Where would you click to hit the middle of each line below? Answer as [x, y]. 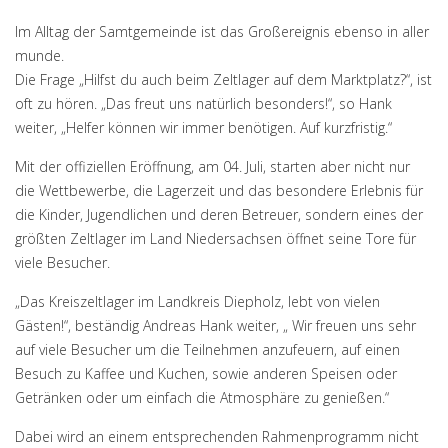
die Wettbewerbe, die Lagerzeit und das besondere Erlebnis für [219, 190]
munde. [39, 55]
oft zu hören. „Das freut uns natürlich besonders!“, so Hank [203, 103]
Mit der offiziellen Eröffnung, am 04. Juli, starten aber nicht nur [212, 166]
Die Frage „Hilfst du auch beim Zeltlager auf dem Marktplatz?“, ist [223, 79]
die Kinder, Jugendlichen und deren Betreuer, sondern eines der [219, 214]
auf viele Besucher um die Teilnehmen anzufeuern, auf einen [207, 349]
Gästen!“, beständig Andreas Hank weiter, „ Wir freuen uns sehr [215, 325]
